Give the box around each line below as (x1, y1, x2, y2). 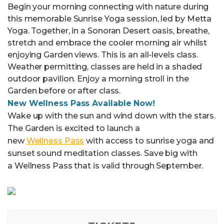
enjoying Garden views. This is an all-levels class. (7, 50, 198, 60)
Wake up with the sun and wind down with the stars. (7, 111, 216, 121)
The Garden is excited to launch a (7, 123, 140, 133)
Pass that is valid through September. (50, 161, 203, 171)
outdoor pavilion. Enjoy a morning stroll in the (7, 74, 189, 84)
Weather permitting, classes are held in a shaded (7, 62, 202, 72)
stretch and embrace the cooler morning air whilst (7, 38, 207, 48)
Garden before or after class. (7, 86, 121, 96)
